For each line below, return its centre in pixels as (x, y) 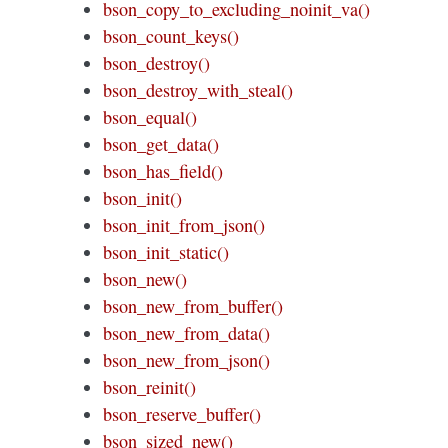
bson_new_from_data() (187, 332)
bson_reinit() (150, 386)
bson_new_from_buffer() (193, 305)
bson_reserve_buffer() (182, 413)
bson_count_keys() (171, 35)
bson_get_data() (161, 143)
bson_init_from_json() (184, 224)
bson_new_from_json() (187, 359)
